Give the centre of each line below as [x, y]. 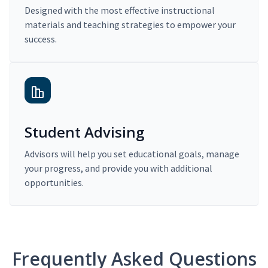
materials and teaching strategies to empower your [130, 25]
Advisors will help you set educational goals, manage [132, 154]
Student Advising [84, 132]
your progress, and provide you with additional [118, 168]
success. [41, 39]
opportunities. [54, 183]
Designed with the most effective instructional [120, 10]
